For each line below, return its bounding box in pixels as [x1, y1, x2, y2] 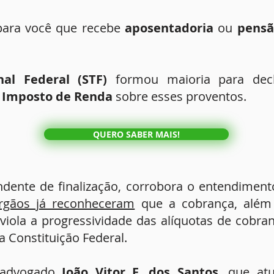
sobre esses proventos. [113, 88, 246, 105]
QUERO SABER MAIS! [93, 128, 180, 140]
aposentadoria [125, 20, 213, 36]
